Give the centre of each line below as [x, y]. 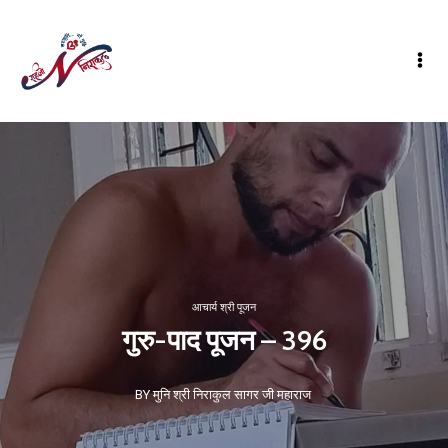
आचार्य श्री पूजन [224, 307]
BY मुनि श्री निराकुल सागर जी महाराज [222, 394]
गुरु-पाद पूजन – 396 [224, 340]
